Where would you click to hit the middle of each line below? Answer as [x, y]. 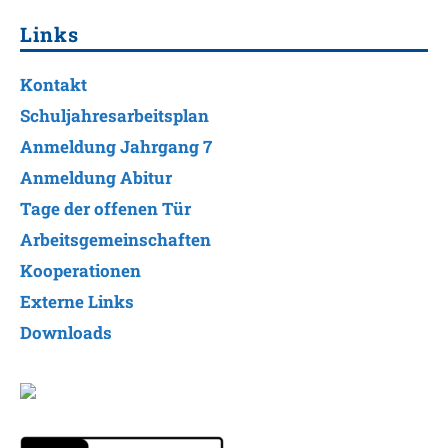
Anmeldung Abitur [96, 177]
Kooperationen [80, 270]
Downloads [66, 332]
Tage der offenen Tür [105, 208]
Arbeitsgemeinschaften [115, 239]
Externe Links [77, 301]
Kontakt [53, 84]
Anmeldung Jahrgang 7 [116, 146]
